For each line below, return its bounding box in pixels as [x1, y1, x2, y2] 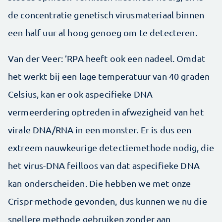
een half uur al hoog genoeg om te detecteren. [8, 27, 197, 38]
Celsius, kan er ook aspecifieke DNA [8, 89, 153, 100]
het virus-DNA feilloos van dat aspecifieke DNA [8, 160, 200, 171]
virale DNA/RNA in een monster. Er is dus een [8, 124, 192, 135]
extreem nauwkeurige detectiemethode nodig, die [8, 142, 214, 153]
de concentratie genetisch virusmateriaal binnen [8, 9, 205, 20]
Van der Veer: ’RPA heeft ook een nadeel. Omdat [8, 53, 205, 64]
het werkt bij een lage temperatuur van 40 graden [8, 71, 210, 82]
